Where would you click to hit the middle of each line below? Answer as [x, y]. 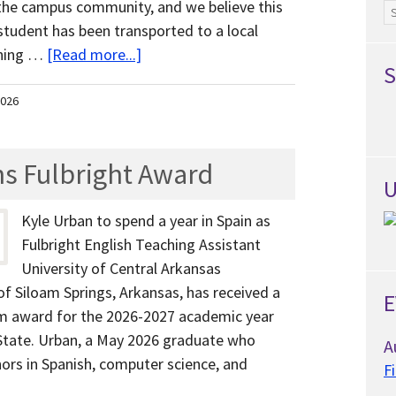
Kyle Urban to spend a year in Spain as [146, 221]
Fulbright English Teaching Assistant [141, 245]
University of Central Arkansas [121, 269]
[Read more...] [94, 55]
